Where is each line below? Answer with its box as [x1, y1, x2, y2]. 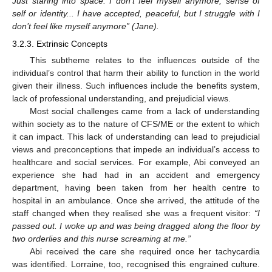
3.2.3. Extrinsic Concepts [12, 38, 107, 49]
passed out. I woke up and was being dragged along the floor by [12, 220, 260, 231]
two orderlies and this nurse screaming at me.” [12, 233, 191, 243]
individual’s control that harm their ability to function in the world [12, 67, 260, 78]
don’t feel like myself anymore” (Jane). [12, 21, 159, 32]
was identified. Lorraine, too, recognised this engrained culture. [12, 259, 260, 269]
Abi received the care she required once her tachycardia [29, 246, 260, 256]
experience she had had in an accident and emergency [12, 169, 260, 180]
